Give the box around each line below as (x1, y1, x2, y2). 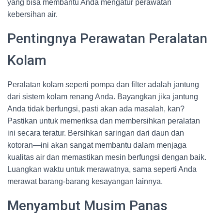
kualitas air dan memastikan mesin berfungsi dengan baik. (7, 153, 206, 161)
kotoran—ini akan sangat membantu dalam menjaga (7, 141, 186, 149)
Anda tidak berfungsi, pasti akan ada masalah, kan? (7, 105, 185, 113)
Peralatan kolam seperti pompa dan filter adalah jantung (7, 80, 199, 89)
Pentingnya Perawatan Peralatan (7, 31, 207, 46)
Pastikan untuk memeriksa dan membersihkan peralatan (7, 117, 200, 125)
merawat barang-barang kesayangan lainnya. (7, 177, 163, 186)
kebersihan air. (7, 10, 58, 18)
